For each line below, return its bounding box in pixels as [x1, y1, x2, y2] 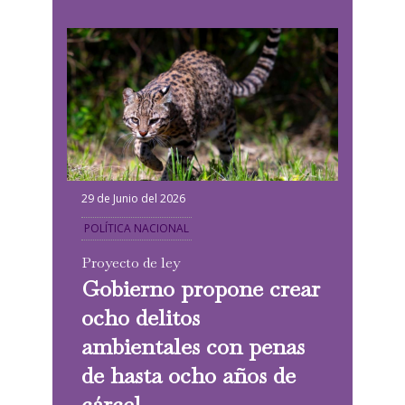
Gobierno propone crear [80, 273, 320, 303]
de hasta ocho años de [80, 360, 296, 390]
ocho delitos [80, 302, 200, 332]
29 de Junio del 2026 [80, 191, 185, 207]
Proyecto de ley [80, 252, 180, 272]
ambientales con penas [80, 331, 305, 361]
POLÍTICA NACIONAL [83, 221, 189, 237]
